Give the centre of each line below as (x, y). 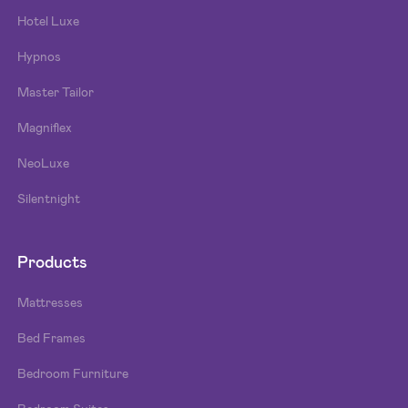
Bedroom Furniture (73, 373)
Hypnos (40, 56)
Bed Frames (52, 337)
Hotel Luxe (49, 20)
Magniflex (45, 127)
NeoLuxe (44, 163)
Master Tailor (56, 92)
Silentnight (49, 198)
